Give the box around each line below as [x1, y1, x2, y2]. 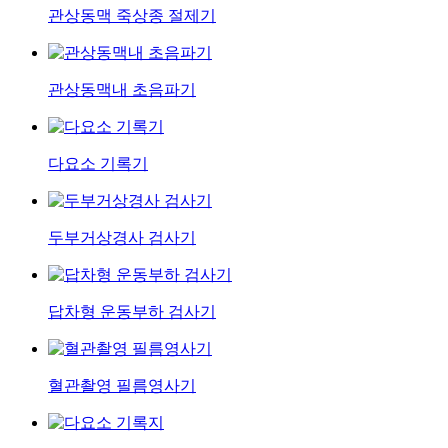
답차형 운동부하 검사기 [48, 303, 216, 321]
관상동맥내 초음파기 [48, 81, 196, 99]
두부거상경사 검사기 [48, 229, 196, 247]
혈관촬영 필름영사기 [48, 377, 196, 395]
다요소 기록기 [48, 155, 148, 173]
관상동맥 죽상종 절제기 [48, 7, 216, 25]
